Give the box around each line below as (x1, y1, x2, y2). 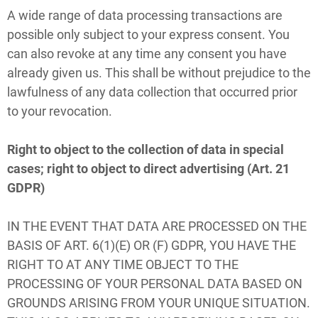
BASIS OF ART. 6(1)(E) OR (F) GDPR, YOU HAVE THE (7, 237, 296, 253)
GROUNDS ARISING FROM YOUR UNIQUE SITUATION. (7, 295, 310, 310)
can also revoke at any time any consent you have (7, 45, 287, 61)
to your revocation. (7, 103, 112, 119)
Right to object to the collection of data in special (7, 141, 284, 157)
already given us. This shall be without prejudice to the (7, 65, 311, 80)
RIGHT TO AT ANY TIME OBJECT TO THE (7, 256, 238, 272)
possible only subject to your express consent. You (7, 26, 290, 42)
